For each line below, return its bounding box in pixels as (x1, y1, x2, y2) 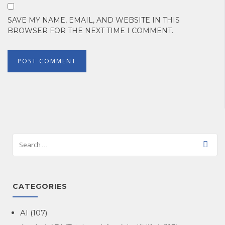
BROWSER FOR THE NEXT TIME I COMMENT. (8, 26, 173, 36)
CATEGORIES (13, 182, 67, 191)
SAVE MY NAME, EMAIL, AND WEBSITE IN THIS (8, 16, 180, 25)
